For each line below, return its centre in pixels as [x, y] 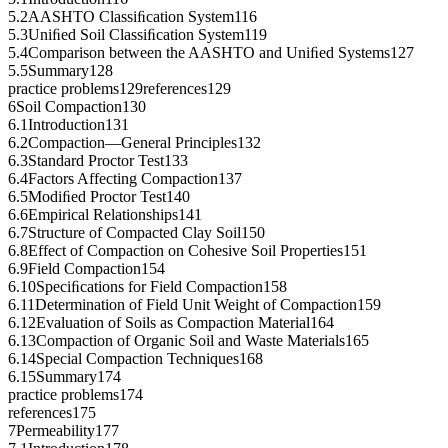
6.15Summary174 [64, 377]
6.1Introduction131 [68, 125]
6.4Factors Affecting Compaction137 [125, 179]
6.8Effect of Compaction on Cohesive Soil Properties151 [187, 251]
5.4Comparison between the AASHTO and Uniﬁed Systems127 [211, 53]
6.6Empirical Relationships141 [105, 215]
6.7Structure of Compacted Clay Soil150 [136, 233]
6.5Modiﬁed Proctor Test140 [99, 197]
